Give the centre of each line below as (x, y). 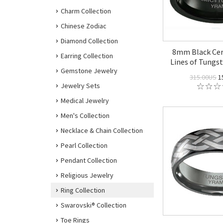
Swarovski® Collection (94, 205)
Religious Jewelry (87, 175)
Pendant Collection (89, 160)
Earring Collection (87, 56)
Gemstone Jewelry (89, 71)
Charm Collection (86, 11)
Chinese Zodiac (84, 26)
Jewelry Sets (80, 86)
